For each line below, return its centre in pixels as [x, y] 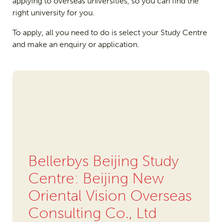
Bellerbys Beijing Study [103, 161]
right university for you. [53, 13]
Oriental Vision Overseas [110, 196]
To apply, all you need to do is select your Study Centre [110, 33]
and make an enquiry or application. [76, 45]
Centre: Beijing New [96, 179]
